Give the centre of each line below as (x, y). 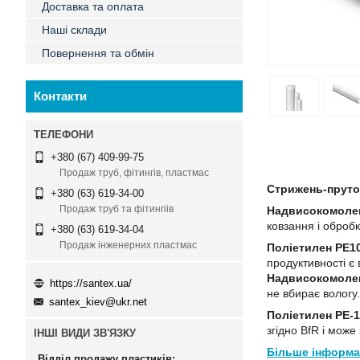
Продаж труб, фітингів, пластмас (134, 173)
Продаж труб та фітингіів (117, 209)
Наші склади (74, 30)
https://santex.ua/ (91, 283)
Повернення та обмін (98, 53)
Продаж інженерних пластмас (128, 245)
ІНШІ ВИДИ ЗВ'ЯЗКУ (85, 333)
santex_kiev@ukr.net (98, 302)
